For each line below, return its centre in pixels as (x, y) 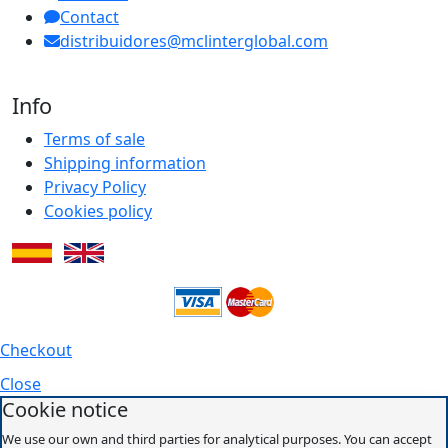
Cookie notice (65, 409)
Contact (89, 16)
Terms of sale (94, 138)
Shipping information (125, 162)
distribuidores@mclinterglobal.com (194, 40)
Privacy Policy (95, 186)
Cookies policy (98, 210)
